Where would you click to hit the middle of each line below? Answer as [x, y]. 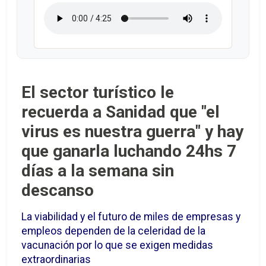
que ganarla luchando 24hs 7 [129, 151]
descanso [58, 191]
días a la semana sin [98, 171]
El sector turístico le [98, 93]
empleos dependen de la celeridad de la [113, 231]
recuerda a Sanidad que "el [121, 112]
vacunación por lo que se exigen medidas [117, 246]
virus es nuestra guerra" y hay [132, 132]
